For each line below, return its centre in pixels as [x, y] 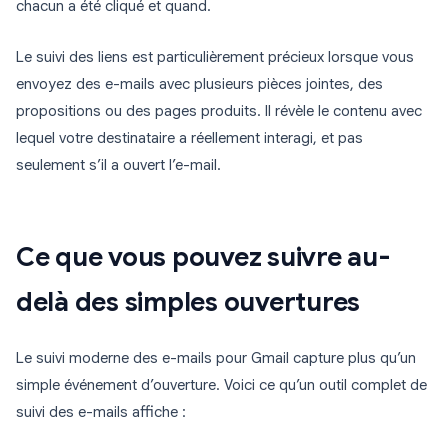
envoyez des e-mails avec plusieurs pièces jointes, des [199, 84]
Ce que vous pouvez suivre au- [203, 257]
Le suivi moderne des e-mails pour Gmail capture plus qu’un [216, 358]
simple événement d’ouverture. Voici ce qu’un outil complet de [221, 385]
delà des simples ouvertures [188, 302]
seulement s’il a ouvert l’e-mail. [118, 165]
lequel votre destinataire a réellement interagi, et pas [189, 138]
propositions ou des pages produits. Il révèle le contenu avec [219, 111]
